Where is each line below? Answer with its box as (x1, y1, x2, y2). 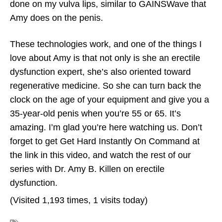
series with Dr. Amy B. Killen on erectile (10, 164, 165, 174)
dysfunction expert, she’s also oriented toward (10, 66, 191, 77)
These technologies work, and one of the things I (10, 39, 202, 49)
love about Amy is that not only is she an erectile (10, 53, 200, 63)
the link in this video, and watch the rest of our (10, 150, 191, 160)
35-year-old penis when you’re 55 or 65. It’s (10, 108, 181, 118)
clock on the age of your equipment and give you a (10, 94, 209, 105)
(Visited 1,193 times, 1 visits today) (10, 195, 148, 205)
